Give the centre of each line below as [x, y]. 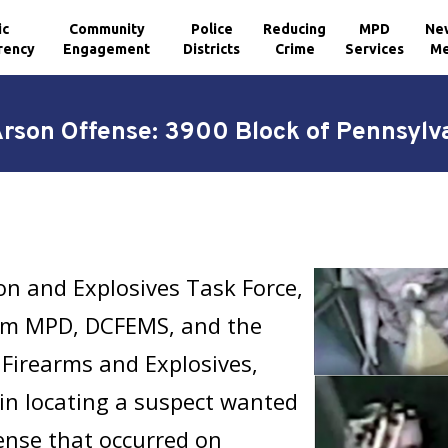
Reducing [295, 28]
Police [211, 28]
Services [375, 48]
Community [106, 28]
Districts [212, 48]
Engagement [107, 48]
